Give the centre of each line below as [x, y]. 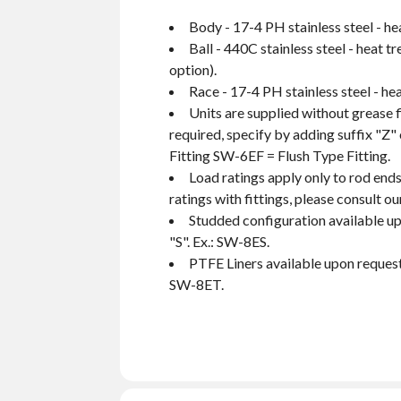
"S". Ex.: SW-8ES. [220, 241]
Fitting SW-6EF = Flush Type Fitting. [280, 155]
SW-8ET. [197, 284]
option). [193, 69]
